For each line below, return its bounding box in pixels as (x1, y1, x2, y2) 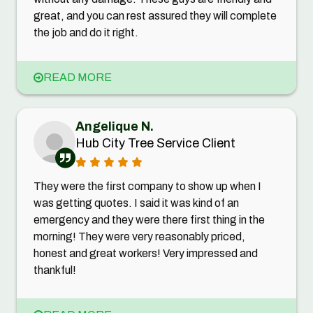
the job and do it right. (34, 26, 138, 38)
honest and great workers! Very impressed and (34, 247, 258, 259)
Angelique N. (75, 119, 154, 133)
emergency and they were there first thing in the (34, 213, 265, 226)
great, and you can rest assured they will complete (34, 9, 277, 22)
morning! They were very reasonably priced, (34, 230, 245, 242)
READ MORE (43, 71, 112, 83)
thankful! (34, 263, 76, 276)
